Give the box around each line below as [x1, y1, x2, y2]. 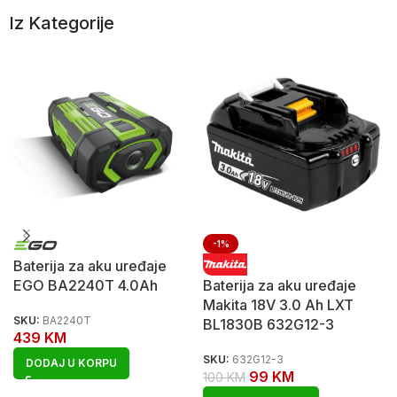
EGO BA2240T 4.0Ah [13, 276, 158, 294]
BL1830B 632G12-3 [203, 315, 334, 333]
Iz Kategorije [9, 12, 114, 34]
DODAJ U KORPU [26, 355, 117, 370]
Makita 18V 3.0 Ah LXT [203, 296, 354, 314]
